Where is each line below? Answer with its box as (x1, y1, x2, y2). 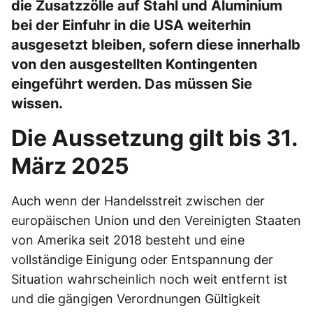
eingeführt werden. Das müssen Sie (11, 75, 252, 92)
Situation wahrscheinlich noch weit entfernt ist (11, 272, 288, 286)
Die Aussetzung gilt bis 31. (11, 124, 298, 152)
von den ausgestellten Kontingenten (11, 56, 257, 73)
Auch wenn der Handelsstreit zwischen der (11, 194, 265, 208)
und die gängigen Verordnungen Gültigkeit (11, 291, 261, 306)
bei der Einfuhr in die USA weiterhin (11, 17, 251, 34)
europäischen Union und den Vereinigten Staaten (11, 213, 301, 228)
